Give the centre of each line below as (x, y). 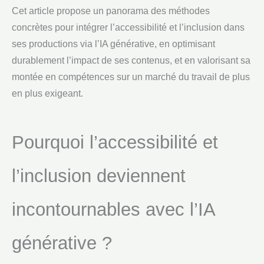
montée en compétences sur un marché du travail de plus (131, 77)
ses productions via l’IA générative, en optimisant (113, 44)
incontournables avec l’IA (113, 210)
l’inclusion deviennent (99, 176)
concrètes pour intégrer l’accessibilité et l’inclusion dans (128, 28)
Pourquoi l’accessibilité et (115, 143)
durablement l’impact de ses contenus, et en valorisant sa (131, 61)
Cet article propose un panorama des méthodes (111, 11)
